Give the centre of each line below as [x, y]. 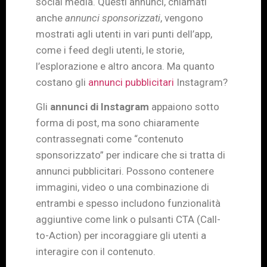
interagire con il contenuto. [96, 252]
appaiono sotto [184, 107]
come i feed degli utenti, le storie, [110, 50]
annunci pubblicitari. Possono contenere [125, 171]
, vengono [182, 18]
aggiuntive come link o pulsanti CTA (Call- [128, 220]
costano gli [62, 82]
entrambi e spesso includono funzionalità [128, 204]
